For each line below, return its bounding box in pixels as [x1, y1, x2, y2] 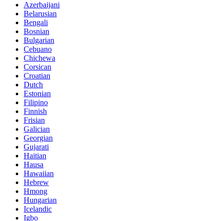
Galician [24, 125, 50, 134]
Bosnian [24, 27, 49, 36]
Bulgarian [24, 36, 54, 45]
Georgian [24, 134, 53, 143]
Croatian [24, 72, 50, 80]
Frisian [24, 116, 45, 125]
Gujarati [24, 143, 49, 151]
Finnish [24, 107, 47, 116]
